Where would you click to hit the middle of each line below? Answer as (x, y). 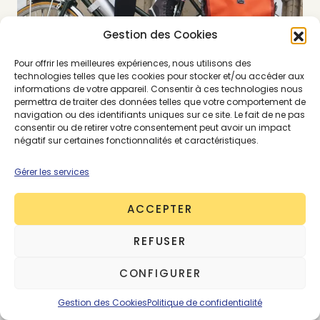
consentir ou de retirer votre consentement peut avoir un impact (152, 127)
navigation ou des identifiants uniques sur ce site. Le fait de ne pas (160, 115)
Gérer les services (52, 172)
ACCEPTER (160, 209)
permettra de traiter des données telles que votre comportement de (160, 102)
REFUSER (160, 241)
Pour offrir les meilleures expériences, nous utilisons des (133, 63)
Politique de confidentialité (205, 302)
